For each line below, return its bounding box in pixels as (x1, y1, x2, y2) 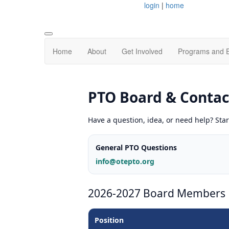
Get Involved (122, 46, 163, 57)
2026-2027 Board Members (88, 186, 225, 200)
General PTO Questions (96, 142, 177, 152)
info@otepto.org (96, 156, 154, 166)
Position (95, 215, 124, 225)
